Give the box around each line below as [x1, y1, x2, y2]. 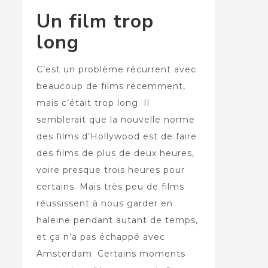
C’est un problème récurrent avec [36, 64, 196, 75]
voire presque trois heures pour [36, 165, 185, 176]
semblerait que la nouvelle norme [36, 114, 195, 126]
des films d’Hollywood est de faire [36, 131, 197, 142]
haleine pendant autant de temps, [36, 215, 198, 226]
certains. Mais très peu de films [36, 181, 184, 193]
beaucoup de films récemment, [36, 81, 185, 92]
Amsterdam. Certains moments [36, 248, 185, 260]
